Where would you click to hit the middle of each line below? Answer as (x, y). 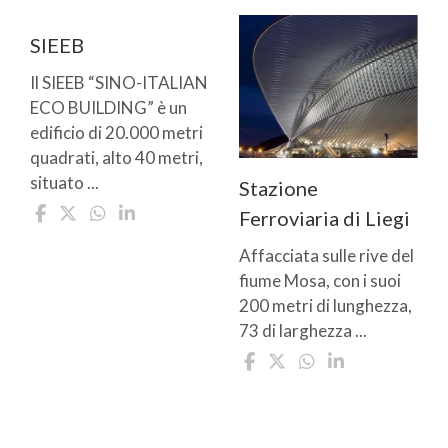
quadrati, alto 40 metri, (116, 157)
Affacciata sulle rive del (326, 255)
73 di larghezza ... (303, 330)
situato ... (64, 182)
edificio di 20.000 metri (116, 132)
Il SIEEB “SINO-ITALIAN (119, 82)
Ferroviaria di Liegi (324, 217)
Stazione (278, 187)
